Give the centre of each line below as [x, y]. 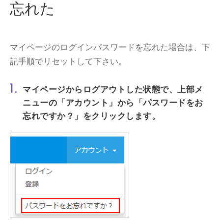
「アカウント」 [87, 103]
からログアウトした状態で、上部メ [134, 89]
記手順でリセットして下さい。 [68, 61]
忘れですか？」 [53, 116]
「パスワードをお [169, 103]
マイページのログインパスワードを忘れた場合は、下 [110, 47]
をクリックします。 [121, 116]
